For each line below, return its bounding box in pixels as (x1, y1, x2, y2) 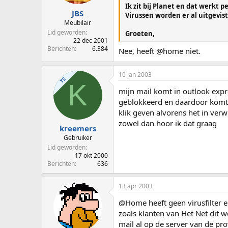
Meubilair (64, 18, 91, 27)
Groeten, (125, 29, 155, 39)
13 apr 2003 (119, 182, 153, 191)
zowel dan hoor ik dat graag (119, 118, 217, 128)
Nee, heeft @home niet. (119, 45, 201, 56)
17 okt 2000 (75, 151, 108, 160)
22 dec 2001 (73, 36, 108, 45)
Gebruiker (63, 133, 92, 142)
